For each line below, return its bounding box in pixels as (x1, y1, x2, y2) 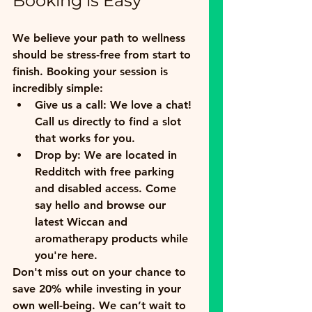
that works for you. (35, 132, 135, 146)
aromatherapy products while (35, 232, 192, 246)
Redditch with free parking (35, 165, 178, 179)
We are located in (81, 148, 180, 162)
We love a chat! (107, 98, 195, 112)
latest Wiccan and (35, 215, 131, 229)
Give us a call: (35, 98, 107, 112)
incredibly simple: (13, 81, 103, 95)
